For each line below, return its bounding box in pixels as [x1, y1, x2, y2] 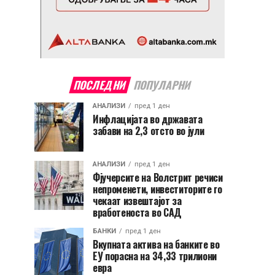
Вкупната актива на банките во [93, 237, 220, 252]
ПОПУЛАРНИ [132, 77, 193, 93]
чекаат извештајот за [93, 193, 182, 208]
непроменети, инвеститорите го [93, 182, 222, 196]
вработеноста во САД [93, 205, 182, 220]
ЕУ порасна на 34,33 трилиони [93, 249, 217, 263]
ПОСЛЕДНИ [72, 77, 128, 93]
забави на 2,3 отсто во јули [93, 123, 204, 138]
